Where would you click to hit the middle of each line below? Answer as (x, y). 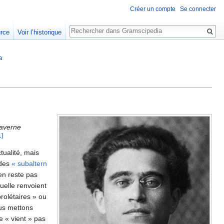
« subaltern (29, 164)
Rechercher (96, 25)
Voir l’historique (39, 32)
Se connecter (198, 9)
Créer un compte (153, 9)
